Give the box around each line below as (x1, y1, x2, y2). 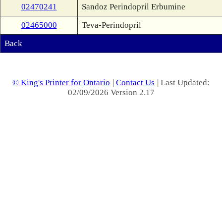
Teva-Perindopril (82, 20, 141, 30)
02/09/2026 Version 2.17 (67, 88, 155, 97)
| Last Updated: (157, 78, 210, 87)
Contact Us (116, 78, 155, 87)
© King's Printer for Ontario (12, 78, 110, 87)
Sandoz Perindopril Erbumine (82, 2, 185, 11)
